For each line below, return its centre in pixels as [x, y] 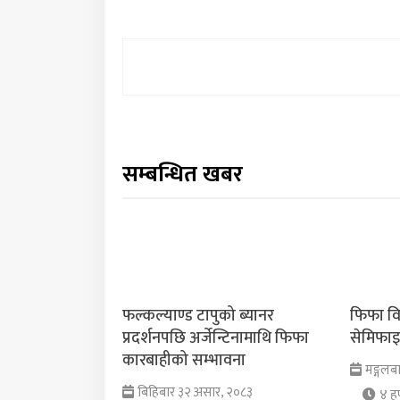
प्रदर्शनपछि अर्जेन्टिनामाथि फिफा [216, 338]
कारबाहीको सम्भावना [184, 360]
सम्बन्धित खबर [183, 174]
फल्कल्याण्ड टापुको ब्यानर [198, 316]
